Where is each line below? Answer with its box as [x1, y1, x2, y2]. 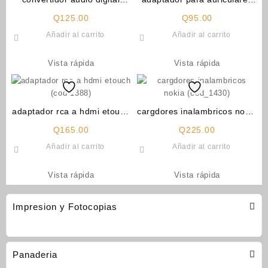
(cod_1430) [173, 118, 221, 129]
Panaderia [13, 249, 57, 260]
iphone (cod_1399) [159, 7, 236, 17]
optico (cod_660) [36, 7, 106, 17]
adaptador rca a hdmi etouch [12, 106, 130, 116]
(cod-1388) [48, 118, 94, 129]
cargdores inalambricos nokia [137, 106, 257, 116]
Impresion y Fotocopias [13, 202, 117, 212]
